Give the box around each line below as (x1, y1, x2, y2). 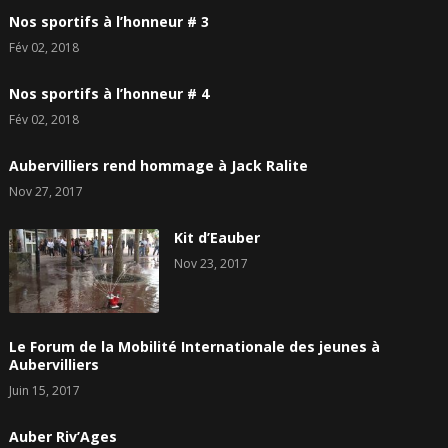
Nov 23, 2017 (173, 254, 248, 272)
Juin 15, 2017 (8, 382, 80, 400)
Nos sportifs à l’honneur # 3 (8, 11, 209, 31)
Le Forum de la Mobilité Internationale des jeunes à (8, 337, 380, 357)
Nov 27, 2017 (8, 182, 83, 200)
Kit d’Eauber (173, 227, 260, 247)
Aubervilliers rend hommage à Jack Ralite (8, 155, 308, 175)
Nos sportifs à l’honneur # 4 (8, 83, 209, 103)
